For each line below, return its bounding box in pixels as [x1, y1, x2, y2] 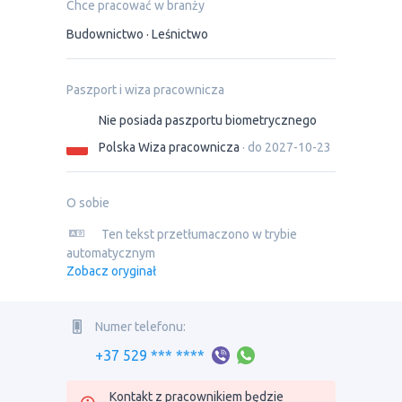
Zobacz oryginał [66, 264, 156, 278]
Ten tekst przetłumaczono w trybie [99, 227, 297, 241]
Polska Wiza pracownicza [99, 140, 240, 154]
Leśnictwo [152, 27, 208, 41]
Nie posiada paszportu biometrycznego [99, 112, 317, 127]
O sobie [66, 196, 109, 210]
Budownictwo [66, 27, 144, 41]
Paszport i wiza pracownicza [66, 83, 224, 97]
